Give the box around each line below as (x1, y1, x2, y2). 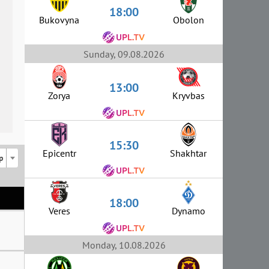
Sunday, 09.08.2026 (83, 48, 165, 60)
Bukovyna (39, 13, 79, 26)
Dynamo (171, 204, 205, 217)
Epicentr (42, 147, 76, 159)
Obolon (172, 13, 204, 26)
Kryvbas (172, 89, 205, 101)
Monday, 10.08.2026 (82, 239, 166, 251)
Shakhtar (170, 147, 207, 159)
